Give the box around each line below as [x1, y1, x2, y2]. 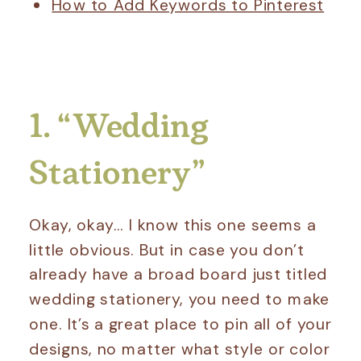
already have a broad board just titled [29, 263, 328, 284]
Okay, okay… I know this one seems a [29, 214, 317, 235]
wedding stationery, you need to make [29, 288, 330, 309]
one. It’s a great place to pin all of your [29, 313, 332, 334]
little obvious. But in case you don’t [29, 239, 305, 259]
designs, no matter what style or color [29, 338, 330, 359]
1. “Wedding [29, 102, 210, 147]
